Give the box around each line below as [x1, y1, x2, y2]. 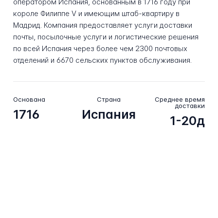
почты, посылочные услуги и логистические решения [13, 32, 199, 42]
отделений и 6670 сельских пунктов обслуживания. [13, 55, 192, 65]
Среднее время [155, 95, 205, 103]
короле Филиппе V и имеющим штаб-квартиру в [13, 9, 180, 18]
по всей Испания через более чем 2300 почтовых [13, 44, 187, 54]
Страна [97, 95, 121, 103]
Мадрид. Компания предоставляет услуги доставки [13, 20, 192, 30]
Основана [13, 95, 45, 103]
